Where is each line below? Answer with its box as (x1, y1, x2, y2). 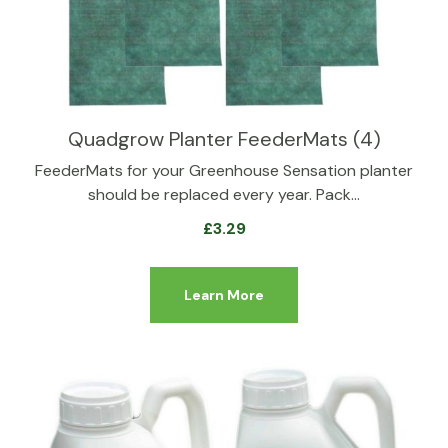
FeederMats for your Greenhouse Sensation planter (35, 160, 413, 181)
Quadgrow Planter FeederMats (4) (67, 126, 381, 152)
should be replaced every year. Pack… (88, 184, 360, 205)
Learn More (184, 286, 264, 304)
